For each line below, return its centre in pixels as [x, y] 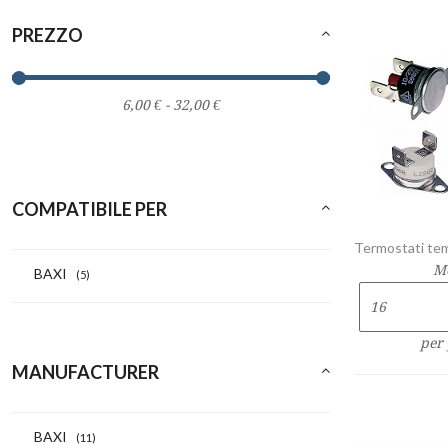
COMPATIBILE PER [89, 209]
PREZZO [47, 35]
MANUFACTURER [85, 372]
